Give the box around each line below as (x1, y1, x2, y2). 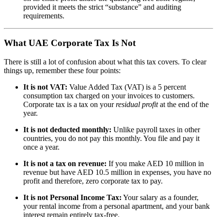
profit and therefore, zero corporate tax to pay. (23, 177, 163, 185)
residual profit (116, 100, 158, 108)
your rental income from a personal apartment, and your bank (23, 202, 210, 210)
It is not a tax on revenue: (23, 159, 107, 168)
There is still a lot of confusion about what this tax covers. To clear (4, 58, 206, 66)
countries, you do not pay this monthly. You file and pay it (23, 134, 200, 142)
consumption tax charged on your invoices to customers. (23, 92, 195, 100)
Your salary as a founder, (122, 193, 199, 201)
